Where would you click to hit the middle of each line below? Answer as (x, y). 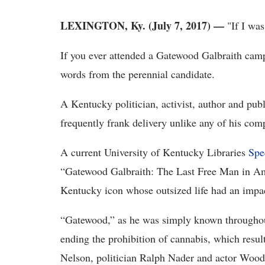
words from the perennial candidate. (138, 74)
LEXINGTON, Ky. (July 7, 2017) (135, 26)
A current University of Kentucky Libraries (154, 152)
